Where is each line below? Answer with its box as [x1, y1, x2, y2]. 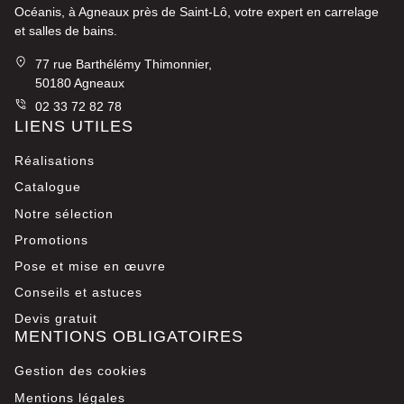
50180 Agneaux [34, 76, 124, 91]
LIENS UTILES [14, 117, 133, 136]
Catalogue [14, 179, 81, 195]
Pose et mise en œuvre [14, 259, 166, 274]
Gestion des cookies [14, 363, 147, 379]
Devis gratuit [14, 311, 97, 326]
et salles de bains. [14, 23, 117, 39]
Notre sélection [14, 206, 114, 221]
